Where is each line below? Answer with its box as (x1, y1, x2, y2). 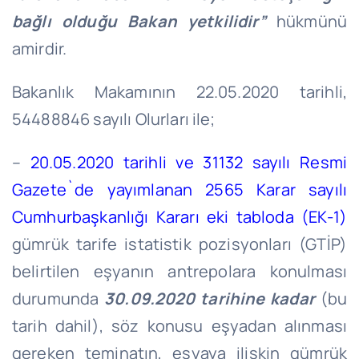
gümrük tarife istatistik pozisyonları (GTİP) (11, 232, 348, 255)
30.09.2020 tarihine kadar (104, 287, 315, 309)
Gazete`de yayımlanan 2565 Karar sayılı (11, 178, 348, 200)
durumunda (11, 287, 105, 309)
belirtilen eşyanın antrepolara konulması (11, 260, 348, 282)
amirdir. (11, 37, 67, 59)
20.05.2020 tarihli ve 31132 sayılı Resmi (30, 151, 348, 173)
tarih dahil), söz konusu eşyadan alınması (11, 314, 348, 337)
